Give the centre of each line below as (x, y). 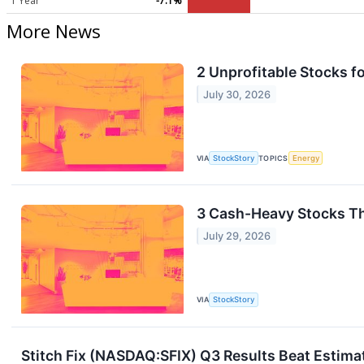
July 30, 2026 (237, 94)
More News (54, 31)
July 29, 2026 (237, 236)
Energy (305, 158)
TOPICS (273, 158)
